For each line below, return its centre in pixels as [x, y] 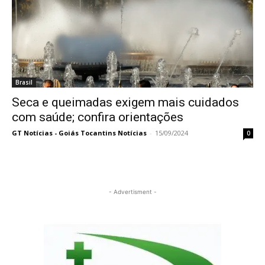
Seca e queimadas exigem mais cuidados [125, 103]
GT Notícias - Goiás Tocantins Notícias [79, 133]
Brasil [24, 83]
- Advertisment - [132, 192]
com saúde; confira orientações [98, 117]
